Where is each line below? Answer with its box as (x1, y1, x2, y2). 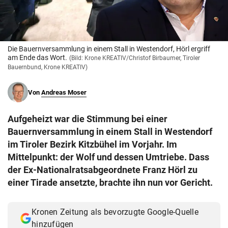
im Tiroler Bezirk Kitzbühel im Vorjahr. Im (8, 139, 177, 150)
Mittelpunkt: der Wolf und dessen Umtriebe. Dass (8, 152, 209, 163)
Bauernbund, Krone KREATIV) (8, 64, 88, 71)
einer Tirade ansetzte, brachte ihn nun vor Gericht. (8, 177, 213, 188)
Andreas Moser (41, 89, 87, 97)
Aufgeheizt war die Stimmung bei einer (8, 113, 167, 125)
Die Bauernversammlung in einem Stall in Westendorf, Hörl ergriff (8, 45, 210, 53)
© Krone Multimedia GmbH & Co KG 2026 (14, 5, 147, 14)
